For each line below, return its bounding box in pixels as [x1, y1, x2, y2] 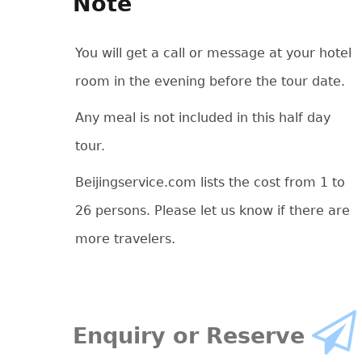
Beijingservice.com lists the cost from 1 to [74, 175, 345, 191]
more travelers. [74, 231, 175, 247]
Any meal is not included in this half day [74, 110, 330, 126]
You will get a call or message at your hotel [74, 45, 351, 61]
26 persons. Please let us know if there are [74, 203, 350, 219]
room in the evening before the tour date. [74, 74, 345, 90]
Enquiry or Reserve [72, 323, 312, 349]
